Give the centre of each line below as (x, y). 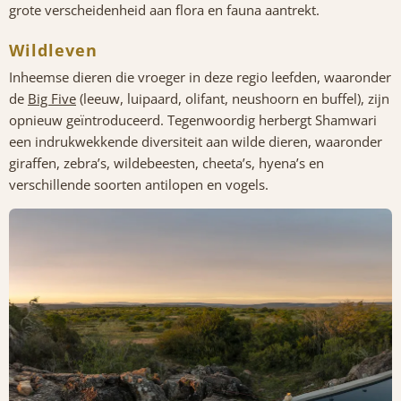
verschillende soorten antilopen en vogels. (139, 184)
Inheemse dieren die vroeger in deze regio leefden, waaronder (200, 77)
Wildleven (53, 50)
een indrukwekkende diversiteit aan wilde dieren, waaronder (196, 141)
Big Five (52, 98)
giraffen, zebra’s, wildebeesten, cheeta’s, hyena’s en (166, 162)
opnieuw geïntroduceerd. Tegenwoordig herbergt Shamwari (193, 119)
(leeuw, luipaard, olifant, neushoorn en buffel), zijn (233, 98)
